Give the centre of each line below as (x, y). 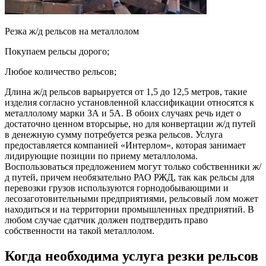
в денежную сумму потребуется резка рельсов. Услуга (114, 134)
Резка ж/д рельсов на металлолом (72, 31)
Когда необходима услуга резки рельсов (132, 256)
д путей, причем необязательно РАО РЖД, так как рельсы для (129, 177)
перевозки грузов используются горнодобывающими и (117, 188)
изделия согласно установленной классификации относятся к (129, 102)
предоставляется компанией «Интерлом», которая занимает (125, 145)
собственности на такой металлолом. (80, 230)
